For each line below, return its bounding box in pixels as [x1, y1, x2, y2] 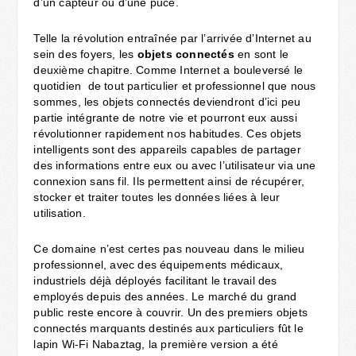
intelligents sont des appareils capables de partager [33, 142, 301, 156]
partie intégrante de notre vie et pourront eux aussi [33, 110, 297, 124]
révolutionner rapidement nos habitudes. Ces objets [33, 126, 302, 140]
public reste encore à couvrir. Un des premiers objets [33, 305, 308, 319]
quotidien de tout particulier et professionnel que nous [33, 79, 316, 92]
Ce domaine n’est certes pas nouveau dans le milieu [33, 242, 305, 255]
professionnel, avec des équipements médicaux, [33, 257, 284, 271]
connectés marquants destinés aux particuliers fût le [33, 321, 304, 335]
